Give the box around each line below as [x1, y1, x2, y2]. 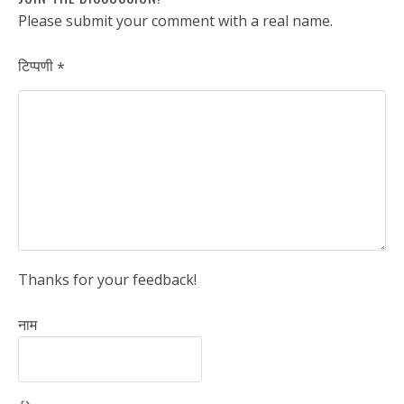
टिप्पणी [18, 55, 57, 76]
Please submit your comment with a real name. [18, 10, 333, 31]
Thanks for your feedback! [18, 269, 197, 289]
